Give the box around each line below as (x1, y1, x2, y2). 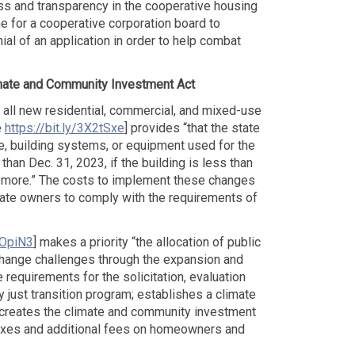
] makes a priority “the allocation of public (32, 234, 261, 250)
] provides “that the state (124, 120, 260, 136)
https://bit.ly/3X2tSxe (4, 120, 124, 136)
